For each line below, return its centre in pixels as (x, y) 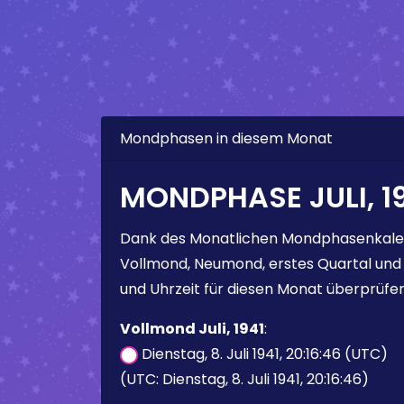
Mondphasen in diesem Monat (226, 138)
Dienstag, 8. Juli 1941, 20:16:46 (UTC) (263, 354)
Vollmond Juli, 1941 (192, 329)
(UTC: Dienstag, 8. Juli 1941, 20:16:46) (244, 379)
